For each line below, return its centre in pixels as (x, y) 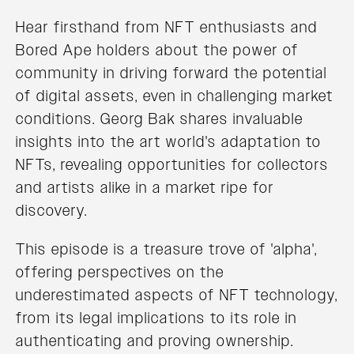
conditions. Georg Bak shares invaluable (160, 119)
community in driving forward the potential (171, 73)
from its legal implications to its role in (156, 318)
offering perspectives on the (120, 272)
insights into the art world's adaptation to (169, 142)
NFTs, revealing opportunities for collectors (172, 165)
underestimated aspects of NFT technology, (177, 295)
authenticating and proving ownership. (155, 341)
